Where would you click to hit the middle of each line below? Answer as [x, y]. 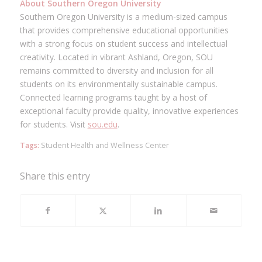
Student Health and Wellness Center [105, 145]
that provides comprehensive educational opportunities [124, 30]
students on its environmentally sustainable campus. [118, 84]
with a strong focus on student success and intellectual [123, 43]
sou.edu [102, 124]
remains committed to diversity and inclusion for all [116, 70]
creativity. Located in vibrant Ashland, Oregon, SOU [116, 57]
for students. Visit [54, 124]
